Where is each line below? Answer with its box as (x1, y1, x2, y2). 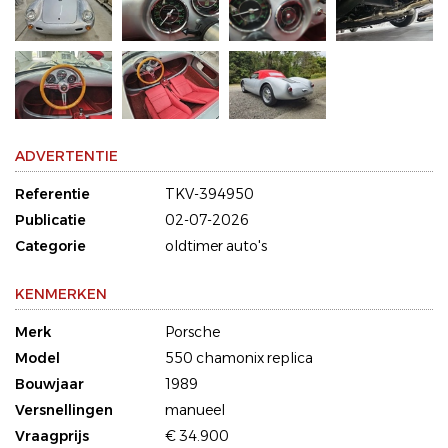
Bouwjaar (15, 375, 84, 394)
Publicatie (15, 211, 86, 230)
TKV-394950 (165, 185, 254, 204)
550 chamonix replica (165, 349, 313, 368)
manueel (165, 401, 225, 420)
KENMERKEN (15, 285, 107, 304)
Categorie (15, 237, 86, 256)
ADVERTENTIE (15, 147, 118, 166)
